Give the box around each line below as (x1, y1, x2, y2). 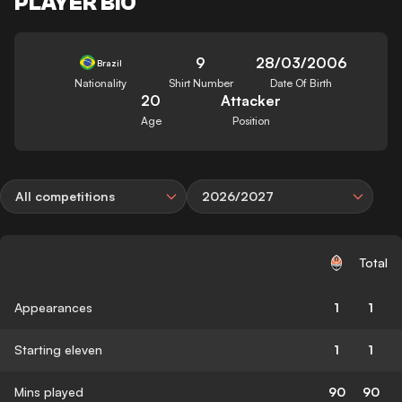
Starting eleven (14, 341, 102, 357)
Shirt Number (168, 75, 233, 90)
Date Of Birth (270, 75, 333, 90)
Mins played (14, 383, 83, 399)
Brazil (97, 57, 123, 68)
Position (232, 113, 270, 127)
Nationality (74, 75, 127, 90)
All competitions (15, 188, 115, 204)
